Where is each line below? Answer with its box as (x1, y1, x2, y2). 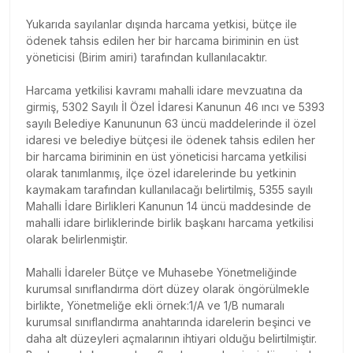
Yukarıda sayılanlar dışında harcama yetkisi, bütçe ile (26, 17, 297, 31)
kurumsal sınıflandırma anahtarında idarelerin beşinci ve (26, 314, 311, 329)
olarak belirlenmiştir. (26, 232, 128, 246)
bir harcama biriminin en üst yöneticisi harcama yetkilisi (26, 149, 307, 163)
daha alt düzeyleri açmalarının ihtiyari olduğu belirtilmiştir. (26, 331, 317, 345)
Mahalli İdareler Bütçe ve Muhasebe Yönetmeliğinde (26, 265, 297, 279)
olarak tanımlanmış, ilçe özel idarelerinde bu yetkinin (26, 165, 296, 180)
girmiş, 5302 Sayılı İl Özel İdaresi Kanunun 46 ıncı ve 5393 (26, 99, 325, 113)
